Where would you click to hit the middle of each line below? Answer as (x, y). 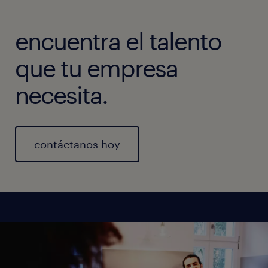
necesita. (61, 95)
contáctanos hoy (77, 144)
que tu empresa (96, 68)
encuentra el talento (118, 41)
